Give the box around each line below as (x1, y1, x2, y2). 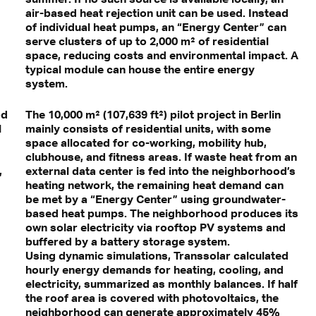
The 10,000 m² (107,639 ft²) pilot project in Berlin (25, 107, 281, 122)
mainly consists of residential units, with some (25, 121, 271, 136)
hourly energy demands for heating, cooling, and (25, 262, 284, 277)
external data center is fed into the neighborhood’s (25, 164, 296, 178)
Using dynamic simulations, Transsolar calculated (25, 248, 288, 263)
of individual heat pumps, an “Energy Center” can (25, 20, 286, 35)
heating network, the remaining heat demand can (25, 178, 284, 193)
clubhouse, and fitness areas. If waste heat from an (25, 150, 297, 164)
